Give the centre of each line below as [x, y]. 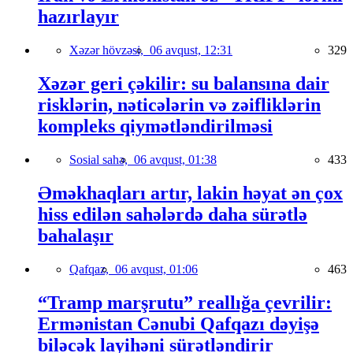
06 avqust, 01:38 [175, 159]
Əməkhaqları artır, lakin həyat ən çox [190, 193]
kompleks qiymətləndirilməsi [155, 126]
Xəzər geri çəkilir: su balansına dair [184, 83]
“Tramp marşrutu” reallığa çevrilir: [185, 302]
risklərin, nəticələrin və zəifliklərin [179, 104]
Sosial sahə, [102, 159]
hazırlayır [78, 17]
